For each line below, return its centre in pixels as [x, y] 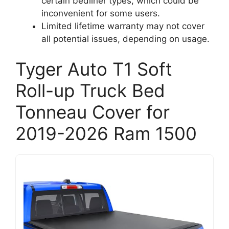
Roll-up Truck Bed [90, 90]
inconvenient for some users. [101, 13]
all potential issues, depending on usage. [125, 39]
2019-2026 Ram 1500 [106, 133]
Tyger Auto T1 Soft [94, 69]
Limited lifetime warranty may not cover [123, 26]
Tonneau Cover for [93, 112]
